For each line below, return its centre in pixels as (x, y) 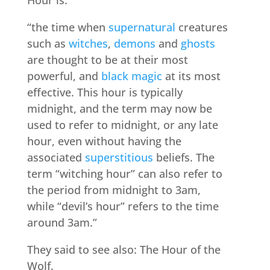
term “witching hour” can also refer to (124, 174)
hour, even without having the (104, 141)
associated (56, 157)
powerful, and (64, 76)
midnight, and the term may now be (119, 108)
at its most (191, 76)
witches (88, 43)
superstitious (119, 157)
